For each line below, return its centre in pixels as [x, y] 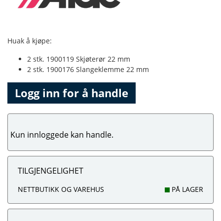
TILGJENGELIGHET [51, 171]
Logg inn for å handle [72, 93]
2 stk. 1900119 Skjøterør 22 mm [79, 59]
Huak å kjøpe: [30, 41]
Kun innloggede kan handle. [62, 135]
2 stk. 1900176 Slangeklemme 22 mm [88, 69]
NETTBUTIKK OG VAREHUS [61, 189]
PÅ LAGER [186, 189]
